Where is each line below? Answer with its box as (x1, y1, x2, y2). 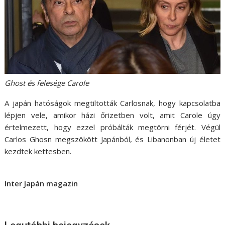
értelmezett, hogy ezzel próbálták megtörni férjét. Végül (5, 122, 220, 132)
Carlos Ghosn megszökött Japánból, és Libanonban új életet (5, 134, 220, 144)
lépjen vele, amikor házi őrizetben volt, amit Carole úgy (5, 109, 220, 120)
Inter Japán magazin (5, 178, 78, 188)
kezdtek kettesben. (5, 146, 72, 156)
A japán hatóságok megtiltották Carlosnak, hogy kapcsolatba (5, 97, 220, 108)
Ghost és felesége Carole (5, 77, 89, 88)
